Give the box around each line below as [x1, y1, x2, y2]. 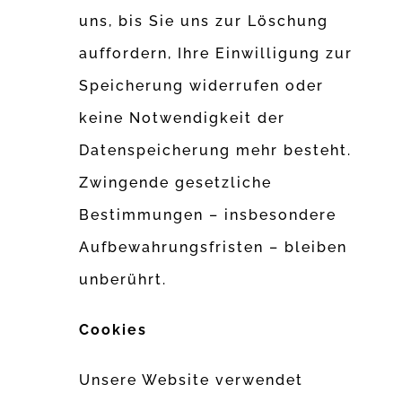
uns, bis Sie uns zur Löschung [79, 13, 329, 31]
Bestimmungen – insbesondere [79, 206, 337, 224]
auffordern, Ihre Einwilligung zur [79, 45, 354, 63]
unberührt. [79, 271, 168, 289]
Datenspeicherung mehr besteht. [79, 142, 353, 160]
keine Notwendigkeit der [79, 109, 286, 127]
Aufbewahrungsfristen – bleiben [79, 239, 348, 257]
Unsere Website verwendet [79, 371, 304, 389]
